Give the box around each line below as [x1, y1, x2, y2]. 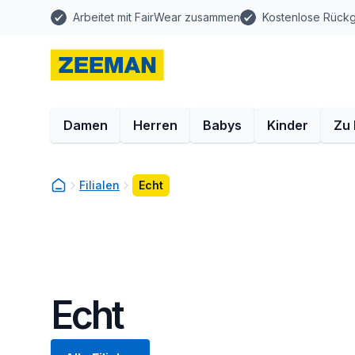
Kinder [267, 117, 308, 133]
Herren [133, 117, 177, 133]
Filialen [79, 178, 120, 192]
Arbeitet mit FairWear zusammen [73, 10, 240, 24]
